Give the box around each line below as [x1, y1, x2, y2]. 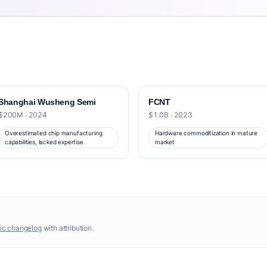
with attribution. [41, 223, 94, 232]
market [155, 138, 175, 145]
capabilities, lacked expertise [5, 138, 83, 145]
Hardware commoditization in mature [155, 129, 258, 136]
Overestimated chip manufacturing [5, 129, 103, 136]
